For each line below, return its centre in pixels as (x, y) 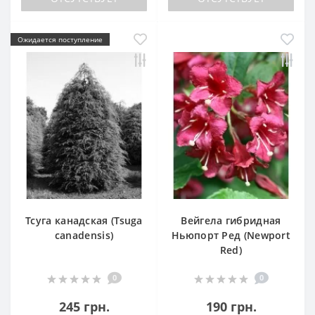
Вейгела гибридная (231, 220)
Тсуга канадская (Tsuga (84, 220)
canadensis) (84, 235)
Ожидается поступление (60, 40)
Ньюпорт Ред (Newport (231, 235)
